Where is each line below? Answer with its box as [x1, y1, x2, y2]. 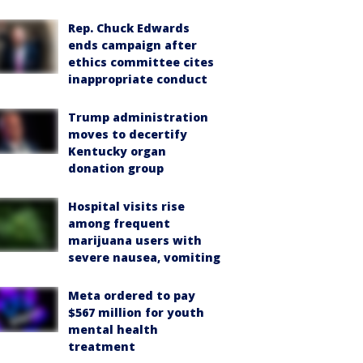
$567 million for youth [68, 305, 204, 320]
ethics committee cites [68, 54, 214, 70]
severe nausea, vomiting [68, 250, 220, 265]
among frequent [68, 216, 170, 231]
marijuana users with [68, 233, 202, 248]
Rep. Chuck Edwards [68, 20, 190, 36]
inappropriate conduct [68, 71, 207, 87]
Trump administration [68, 109, 208, 125]
